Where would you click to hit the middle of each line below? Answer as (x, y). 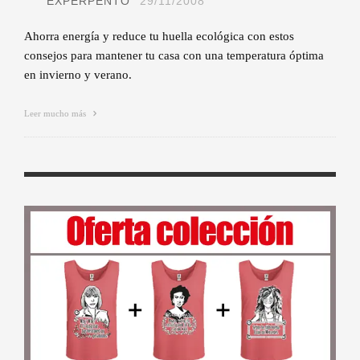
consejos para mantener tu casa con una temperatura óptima (174, 55)
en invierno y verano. (78, 74)
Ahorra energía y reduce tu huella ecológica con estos (159, 36)
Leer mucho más (56, 113)
